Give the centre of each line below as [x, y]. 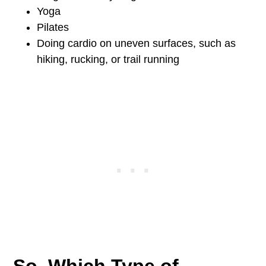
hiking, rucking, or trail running [108, 59]
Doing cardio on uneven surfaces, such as [137, 43]
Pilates [53, 27]
